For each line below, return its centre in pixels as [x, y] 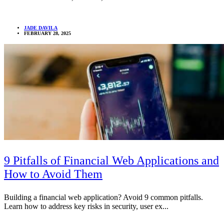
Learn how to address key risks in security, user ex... [86, 206]
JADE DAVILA [41, 28]
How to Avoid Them [53, 174]
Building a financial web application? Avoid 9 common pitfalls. [103, 197]
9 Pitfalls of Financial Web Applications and [111, 161]
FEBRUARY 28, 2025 [47, 33]
